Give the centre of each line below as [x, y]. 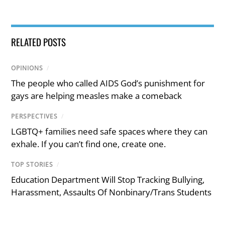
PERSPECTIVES [35, 116]
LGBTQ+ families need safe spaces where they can [109, 131]
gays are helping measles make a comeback [97, 95]
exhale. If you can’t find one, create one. [89, 144]
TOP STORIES [32, 164]
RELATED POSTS [39, 41]
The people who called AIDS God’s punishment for [108, 83]
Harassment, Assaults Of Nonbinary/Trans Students [111, 192]
